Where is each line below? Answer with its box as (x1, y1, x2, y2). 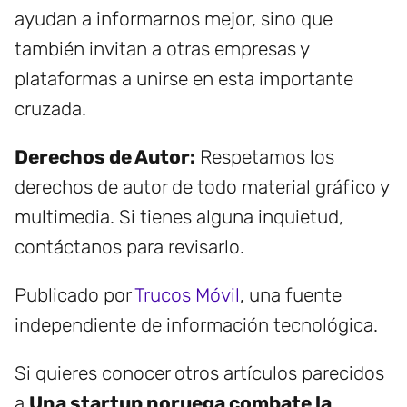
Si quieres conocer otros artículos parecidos (15, 361, 384, 384)
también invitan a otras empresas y (15, 36, 309, 60)
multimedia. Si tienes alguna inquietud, (15, 204, 343, 228)
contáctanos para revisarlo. (15, 234, 244, 258)
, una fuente (240, 283, 342, 306)
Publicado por (15, 283, 134, 306)
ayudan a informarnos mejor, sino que (15, 6, 333, 30)
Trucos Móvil (134, 283, 240, 306)
